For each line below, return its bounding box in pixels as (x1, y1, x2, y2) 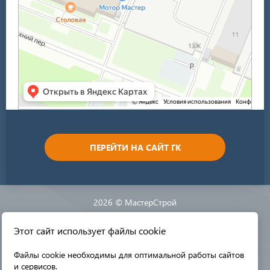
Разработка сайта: (79, 224, 148, 236)
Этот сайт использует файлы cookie (14, 224, 166, 237)
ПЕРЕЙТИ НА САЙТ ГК (89, 142, 181, 153)
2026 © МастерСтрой (93, 196, 177, 208)
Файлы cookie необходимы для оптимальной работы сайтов (14, 249, 244, 260)
